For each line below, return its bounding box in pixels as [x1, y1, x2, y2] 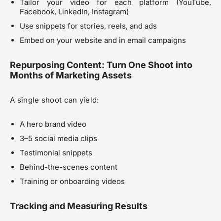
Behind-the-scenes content [20, 162, 117, 172]
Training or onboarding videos [20, 177, 125, 186]
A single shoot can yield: [10, 95, 99, 105]
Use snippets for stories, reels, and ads [20, 21, 157, 31]
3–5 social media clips [20, 134, 97, 144]
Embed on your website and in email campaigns [20, 36, 186, 45]
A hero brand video [20, 119, 86, 129]
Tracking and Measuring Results [10, 201, 147, 212]
